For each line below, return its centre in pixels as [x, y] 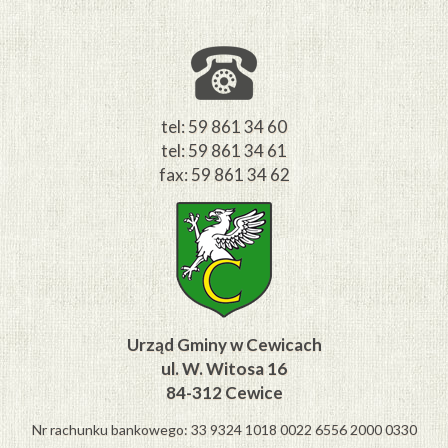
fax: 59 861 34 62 [224, 174]
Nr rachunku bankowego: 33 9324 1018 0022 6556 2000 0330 [224, 429]
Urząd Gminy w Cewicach [224, 344]
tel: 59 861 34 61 [224, 150]
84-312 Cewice [224, 392]
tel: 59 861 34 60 [224, 126]
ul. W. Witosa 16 [224, 368]
